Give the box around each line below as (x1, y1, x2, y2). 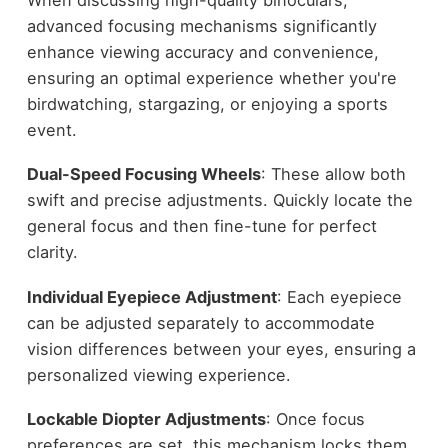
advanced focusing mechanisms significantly (26, 15, 377, 36)
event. (26, 119, 77, 140)
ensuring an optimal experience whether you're (26, 67, 397, 88)
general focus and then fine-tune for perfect (26, 216, 377, 237)
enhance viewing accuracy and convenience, (26, 41, 379, 62)
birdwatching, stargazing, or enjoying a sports (26, 93, 388, 114)
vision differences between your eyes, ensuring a (26, 338, 416, 359)
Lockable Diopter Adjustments (26, 409, 266, 430)
